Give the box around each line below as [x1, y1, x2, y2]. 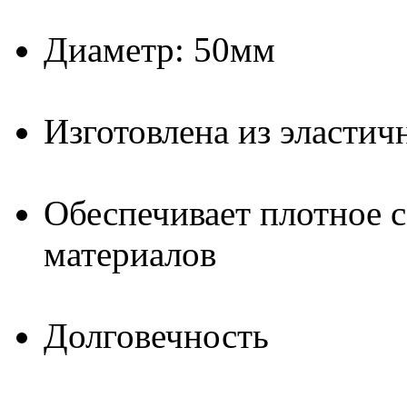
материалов [44, 233, 216, 273]
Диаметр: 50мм [44, 29, 275, 69]
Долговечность [44, 315, 269, 355]
